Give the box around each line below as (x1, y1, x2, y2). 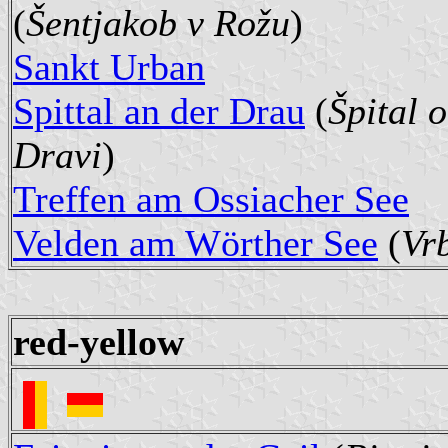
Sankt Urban (13, 45, 205, 88)
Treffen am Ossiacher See (13, 177, 409, 220)
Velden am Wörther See (13, 221, 378, 264)
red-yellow (13, 320, 184, 363)
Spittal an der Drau (13, 89, 305, 132)
